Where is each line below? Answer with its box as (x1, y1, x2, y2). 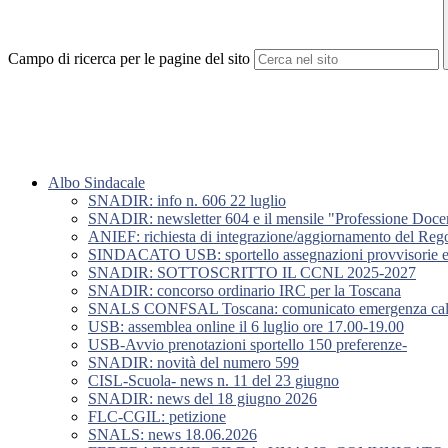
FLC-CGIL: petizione (88, 408, 226, 426)
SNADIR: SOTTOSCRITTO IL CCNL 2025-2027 (88, 264, 416, 282)
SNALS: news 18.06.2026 (88, 426, 257, 444)
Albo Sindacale (48, 174, 145, 192)
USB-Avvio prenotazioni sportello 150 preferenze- (88, 336, 407, 354)
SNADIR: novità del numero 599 (88, 354, 299, 372)
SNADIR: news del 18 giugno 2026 (88, 390, 317, 408)
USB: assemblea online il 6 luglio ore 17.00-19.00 (88, 318, 404, 336)
